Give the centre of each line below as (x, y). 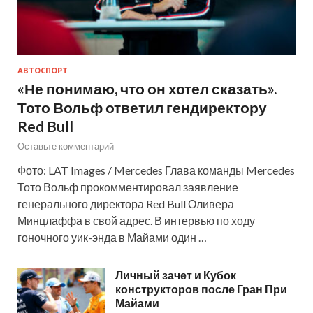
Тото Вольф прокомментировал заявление (128, 187)
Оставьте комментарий (66, 146)
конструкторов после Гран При (201, 289)
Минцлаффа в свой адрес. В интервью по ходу (136, 220)
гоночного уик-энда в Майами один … (112, 237)
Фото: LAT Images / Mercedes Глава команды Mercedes (156, 170)
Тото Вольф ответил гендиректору (142, 107)
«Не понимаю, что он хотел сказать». (147, 88)
